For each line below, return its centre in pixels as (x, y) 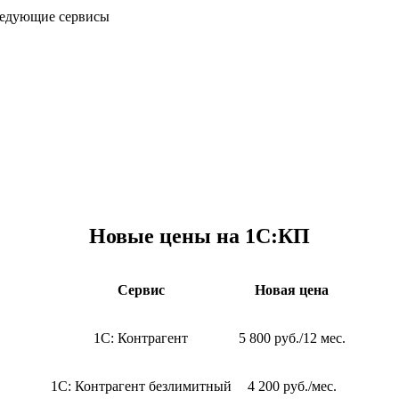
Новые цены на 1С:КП (199, 236)
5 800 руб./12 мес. (292, 338)
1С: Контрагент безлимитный (141, 387)
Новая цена (292, 290)
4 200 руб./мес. (292, 387)
